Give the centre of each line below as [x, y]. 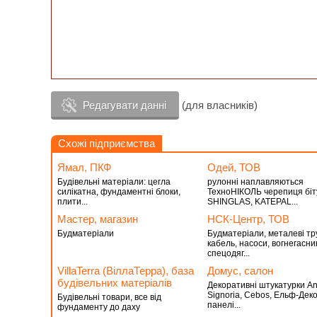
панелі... [224, 305]
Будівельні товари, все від [109, 297]
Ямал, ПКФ [84, 167]
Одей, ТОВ [234, 167]
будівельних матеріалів [115, 283]
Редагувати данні [125, 105]
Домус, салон [240, 271]
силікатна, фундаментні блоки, [119, 192]
